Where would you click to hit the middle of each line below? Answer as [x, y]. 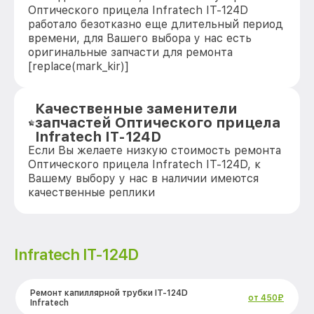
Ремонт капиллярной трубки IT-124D [109, 293]
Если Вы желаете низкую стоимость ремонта [155, 150]
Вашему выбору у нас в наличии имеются [143, 178]
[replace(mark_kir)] [78, 66]
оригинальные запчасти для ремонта [130, 52]
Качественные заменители [137, 109]
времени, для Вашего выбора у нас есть [140, 38]
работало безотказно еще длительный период [156, 24]
